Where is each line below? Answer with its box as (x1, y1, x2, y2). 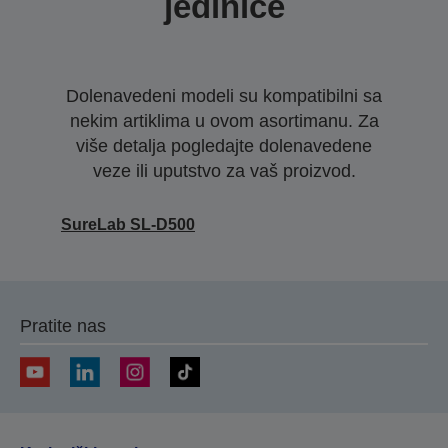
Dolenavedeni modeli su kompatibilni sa (66, 85, 382, 106)
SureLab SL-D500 (61, 215, 195, 233)
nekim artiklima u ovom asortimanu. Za (69, 110, 379, 131)
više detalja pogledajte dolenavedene (76, 135, 372, 156)
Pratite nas (20, 315, 106, 336)
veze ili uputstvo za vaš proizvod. (92, 160, 356, 181)
